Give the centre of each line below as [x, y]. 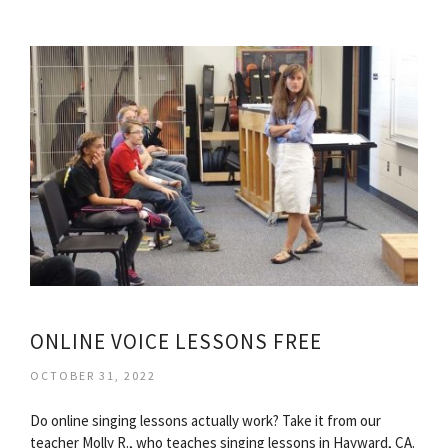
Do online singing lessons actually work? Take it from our [205, 420]
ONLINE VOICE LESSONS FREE [176, 341]
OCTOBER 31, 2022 [93, 375]
